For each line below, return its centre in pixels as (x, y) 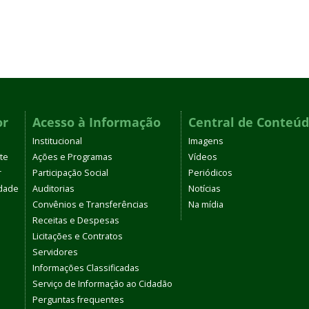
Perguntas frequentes (78, 300)
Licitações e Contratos (78, 236)
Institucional (57, 141)
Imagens (206, 141)
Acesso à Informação (97, 122)
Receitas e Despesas (76, 220)
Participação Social (70, 173)
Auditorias (53, 189)
